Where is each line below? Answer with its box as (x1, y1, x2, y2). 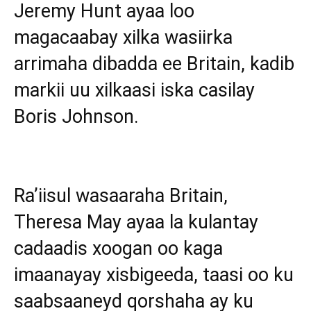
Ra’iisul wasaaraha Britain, (14, 185, 228, 208)
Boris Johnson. (14, 106, 139, 128)
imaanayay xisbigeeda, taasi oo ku (14, 264, 294, 287)
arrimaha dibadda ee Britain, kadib (14, 53, 294, 76)
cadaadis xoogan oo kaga (14, 237, 223, 260)
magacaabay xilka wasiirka (14, 26, 233, 49)
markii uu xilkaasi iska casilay (14, 79, 255, 102)
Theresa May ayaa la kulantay (14, 211, 258, 234)
